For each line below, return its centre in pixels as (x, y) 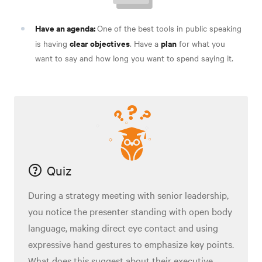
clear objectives (100, 43)
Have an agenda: (66, 28)
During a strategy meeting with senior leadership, (128, 194)
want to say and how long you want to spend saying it (133, 58)
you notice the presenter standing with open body (130, 211)
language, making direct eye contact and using (123, 227)
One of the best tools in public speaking (169, 28)
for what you (201, 44)
